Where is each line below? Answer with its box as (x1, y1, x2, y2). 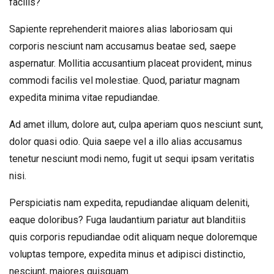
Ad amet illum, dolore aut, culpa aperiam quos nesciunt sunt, (9, 119, 263, 130)
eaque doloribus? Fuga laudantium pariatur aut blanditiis (9, 214, 246, 226)
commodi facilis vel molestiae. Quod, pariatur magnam (9, 75, 240, 86)
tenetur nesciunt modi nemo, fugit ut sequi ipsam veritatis (9, 153, 254, 165)
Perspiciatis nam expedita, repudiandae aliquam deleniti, (9, 197, 250, 209)
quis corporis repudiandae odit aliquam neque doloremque (9, 231, 257, 243)
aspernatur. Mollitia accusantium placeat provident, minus (9, 57, 252, 69)
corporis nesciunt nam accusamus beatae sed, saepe (9, 40, 236, 52)
